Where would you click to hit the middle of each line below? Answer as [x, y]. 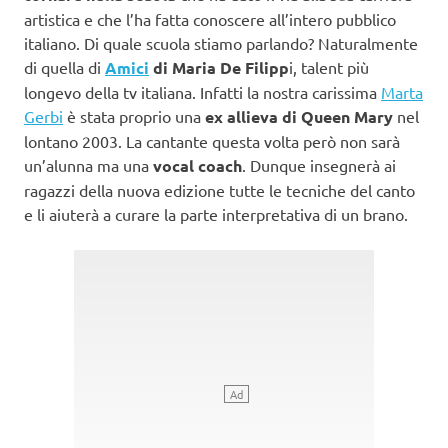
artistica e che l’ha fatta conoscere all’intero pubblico [210, 18]
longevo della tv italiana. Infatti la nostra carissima [202, 91]
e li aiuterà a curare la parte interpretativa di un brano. [216, 213]
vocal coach [197, 165]
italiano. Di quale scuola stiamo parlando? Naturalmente [221, 42]
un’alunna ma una [88, 164]
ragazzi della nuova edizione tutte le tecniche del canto [219, 189]
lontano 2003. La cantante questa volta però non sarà [212, 140]
